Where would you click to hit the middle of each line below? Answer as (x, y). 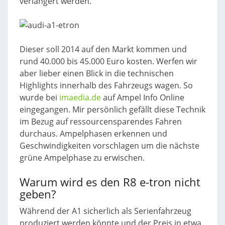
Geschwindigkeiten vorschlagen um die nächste (109, 146)
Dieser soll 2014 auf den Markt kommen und (103, 49)
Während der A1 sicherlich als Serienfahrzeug (105, 211)
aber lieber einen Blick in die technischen (97, 73)
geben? (38, 194)
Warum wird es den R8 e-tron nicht (110, 182)
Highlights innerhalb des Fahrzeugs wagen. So (106, 85)
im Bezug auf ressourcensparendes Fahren (101, 122)
